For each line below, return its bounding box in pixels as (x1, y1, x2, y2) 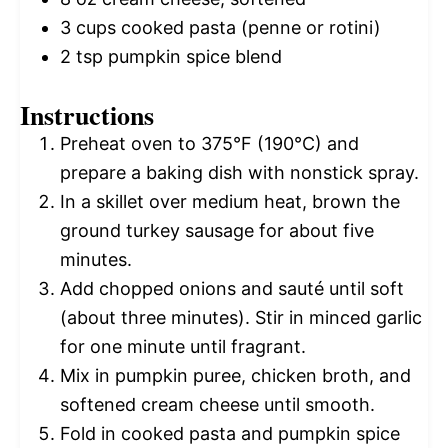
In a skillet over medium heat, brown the (60, 191, 400, 212)
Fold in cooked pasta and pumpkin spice (60, 423, 400, 444)
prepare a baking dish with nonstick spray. (60, 162, 419, 183)
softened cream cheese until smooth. (60, 394, 375, 415)
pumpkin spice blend (103, 46, 282, 67)
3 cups (60, 17, 116, 38)
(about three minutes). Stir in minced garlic (60, 307, 422, 328)
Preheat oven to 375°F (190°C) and (60, 133, 359, 154)
